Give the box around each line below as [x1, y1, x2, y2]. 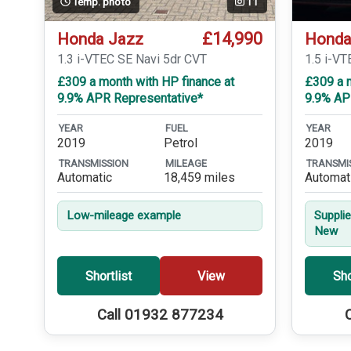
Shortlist [85, 268, 132, 284]
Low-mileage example [67, 208, 182, 223]
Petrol [164, 135, 198, 150]
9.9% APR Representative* [57, 91, 203, 107]
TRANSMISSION [59, 157, 128, 170]
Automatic [57, 170, 112, 186]
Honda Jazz [57, 30, 143, 49]
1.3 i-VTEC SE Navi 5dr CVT [57, 52, 207, 67]
